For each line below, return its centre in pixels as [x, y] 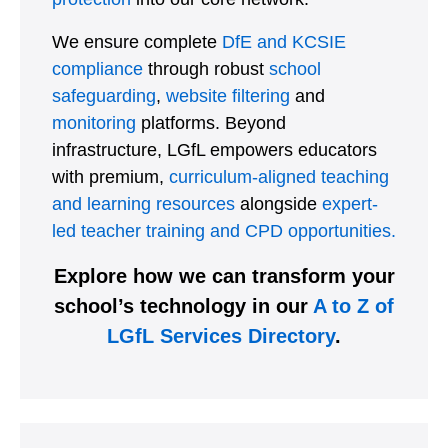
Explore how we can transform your [224, 276]
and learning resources [143, 204]
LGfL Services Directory [221, 336]
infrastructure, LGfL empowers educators [214, 150]
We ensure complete [137, 42]
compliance [97, 69]
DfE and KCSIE [284, 42]
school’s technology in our [183, 306]
